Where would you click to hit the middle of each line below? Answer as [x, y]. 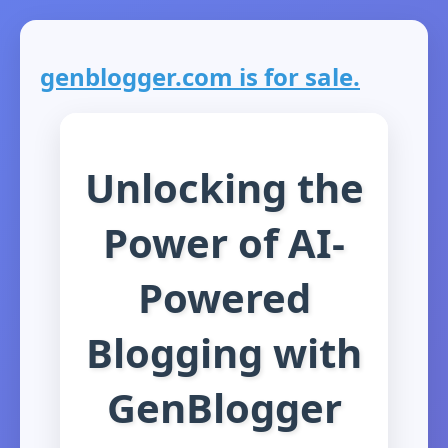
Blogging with [224, 352]
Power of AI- [224, 242]
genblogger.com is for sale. [200, 77]
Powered [224, 297]
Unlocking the [224, 187]
